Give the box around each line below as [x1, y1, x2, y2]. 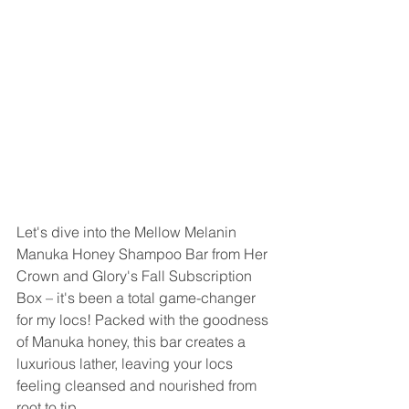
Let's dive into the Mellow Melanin [16, 223, 240, 242]
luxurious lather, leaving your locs [16, 354, 236, 373]
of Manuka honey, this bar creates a [16, 332, 249, 351]
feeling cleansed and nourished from [16, 376, 260, 395]
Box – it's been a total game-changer [16, 288, 259, 308]
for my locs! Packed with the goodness [16, 310, 272, 330]
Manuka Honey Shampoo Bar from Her [16, 245, 271, 264]
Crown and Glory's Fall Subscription [16, 267, 256, 286]
